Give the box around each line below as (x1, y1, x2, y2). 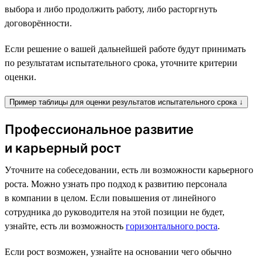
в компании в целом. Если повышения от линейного (5, 192, 216, 203)
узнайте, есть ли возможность (5, 220, 126, 231)
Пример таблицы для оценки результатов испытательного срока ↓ (9, 97, 243, 106)
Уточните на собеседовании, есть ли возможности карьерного (5, 164, 253, 175)
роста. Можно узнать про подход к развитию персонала (5, 178, 227, 189)
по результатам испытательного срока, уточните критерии (5, 57, 237, 68)
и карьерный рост (5, 140, 121, 156)
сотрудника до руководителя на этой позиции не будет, (5, 206, 225, 217)
